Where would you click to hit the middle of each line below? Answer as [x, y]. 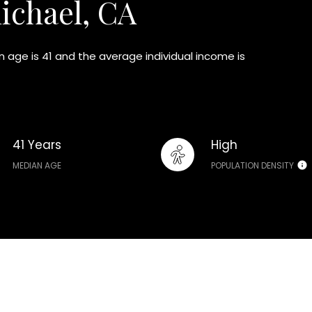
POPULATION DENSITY [252, 165]
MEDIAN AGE [37, 165]
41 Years [37, 145]
